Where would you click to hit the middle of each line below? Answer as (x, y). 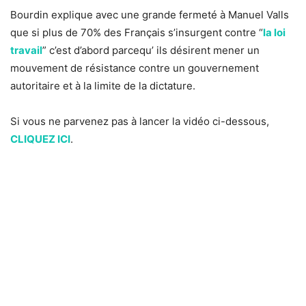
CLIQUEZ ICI (40, 139)
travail (26, 50)
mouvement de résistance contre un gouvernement (135, 68)
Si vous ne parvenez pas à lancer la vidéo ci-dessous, (140, 121)
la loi (274, 32)
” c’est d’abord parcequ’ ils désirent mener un (151, 50)
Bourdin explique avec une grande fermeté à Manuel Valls (150, 14)
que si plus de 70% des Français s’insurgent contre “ (137, 32)
